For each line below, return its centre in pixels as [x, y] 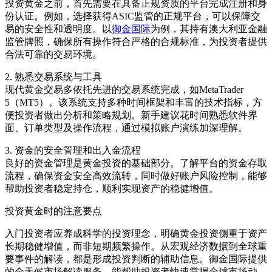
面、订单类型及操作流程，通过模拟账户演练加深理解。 [126, 128]
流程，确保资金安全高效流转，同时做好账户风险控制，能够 [136, 176]
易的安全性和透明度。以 [58, 29]
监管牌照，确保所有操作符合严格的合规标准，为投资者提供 [136, 42]
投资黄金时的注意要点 [53, 211]
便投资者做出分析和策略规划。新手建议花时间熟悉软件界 [131, 115]
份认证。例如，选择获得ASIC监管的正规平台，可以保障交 [133, 16]
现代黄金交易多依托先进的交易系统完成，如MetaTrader [124, 90]
